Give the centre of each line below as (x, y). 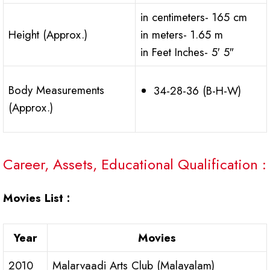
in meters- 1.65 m (182, 35)
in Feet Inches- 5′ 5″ (187, 52)
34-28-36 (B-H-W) (198, 91)
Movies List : (36, 198)
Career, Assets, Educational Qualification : (135, 165)
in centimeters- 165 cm (194, 17)
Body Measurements (56, 90)
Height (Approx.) (48, 35)
